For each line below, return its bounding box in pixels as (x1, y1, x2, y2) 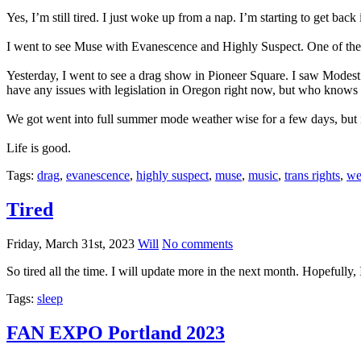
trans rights (284, 168, 340, 182)
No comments (162, 236, 233, 251)
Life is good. (6, 140, 71, 155)
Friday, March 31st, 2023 (6, 236, 135, 251)
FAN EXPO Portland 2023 (6, 322, 225, 343)
